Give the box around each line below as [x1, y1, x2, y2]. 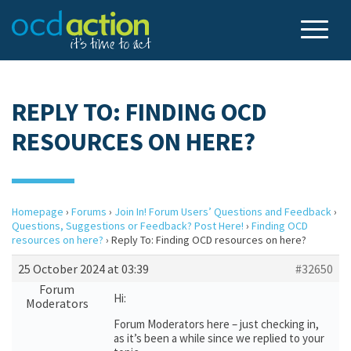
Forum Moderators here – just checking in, [114, 317, 319, 331]
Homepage [12, 204, 63, 219]
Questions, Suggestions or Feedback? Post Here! [12, 219, 244, 233]
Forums [71, 204, 107, 219]
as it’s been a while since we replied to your [114, 331, 324, 346]
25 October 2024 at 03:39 [18, 261, 149, 277]
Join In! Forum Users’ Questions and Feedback [114, 204, 331, 219]
